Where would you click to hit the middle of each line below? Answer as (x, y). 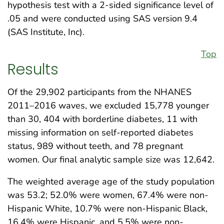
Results (33, 69)
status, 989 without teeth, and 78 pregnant (95, 146)
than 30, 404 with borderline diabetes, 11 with (102, 119)
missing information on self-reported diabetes (100, 133)
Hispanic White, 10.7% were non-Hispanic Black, (107, 209)
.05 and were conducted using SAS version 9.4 (102, 18)
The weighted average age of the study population (111, 182)
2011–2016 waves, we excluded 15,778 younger (108, 106)
